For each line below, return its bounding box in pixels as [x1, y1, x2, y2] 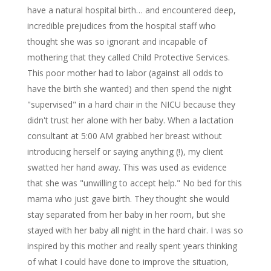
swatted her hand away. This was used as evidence [27, 162, 227, 173]
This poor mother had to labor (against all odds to [27, 67, 223, 79]
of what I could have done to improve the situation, [27, 256, 229, 267]
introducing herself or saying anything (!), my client [27, 146, 223, 157]
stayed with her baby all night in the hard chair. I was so [27, 224, 243, 236]
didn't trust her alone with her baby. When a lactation [27, 114, 233, 126]
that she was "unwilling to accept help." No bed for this [27, 177, 242, 189]
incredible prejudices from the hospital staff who [27, 20, 216, 31]
